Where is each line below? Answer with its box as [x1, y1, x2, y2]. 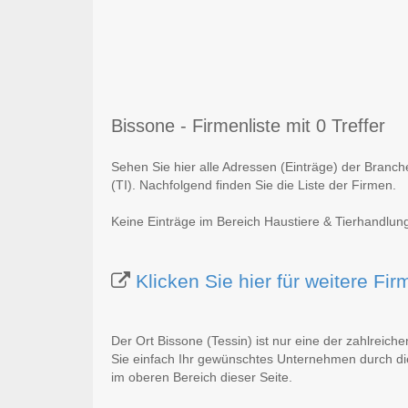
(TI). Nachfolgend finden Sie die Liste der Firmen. [111, 178, 396, 193]
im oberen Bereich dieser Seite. [111, 370, 292, 385]
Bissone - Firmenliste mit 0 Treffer [111, 116, 385, 137]
